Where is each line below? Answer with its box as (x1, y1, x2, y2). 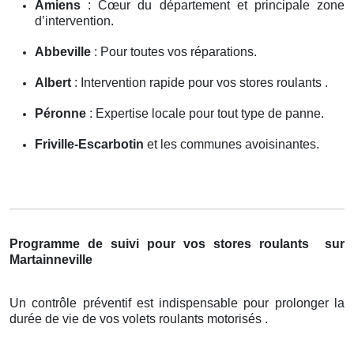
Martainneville (9, 252, 92, 266)
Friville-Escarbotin (35, 137, 144, 151)
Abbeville (35, 44, 91, 58)
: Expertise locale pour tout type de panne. (86, 106, 324, 120)
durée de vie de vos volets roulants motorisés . (9, 311, 268, 326)
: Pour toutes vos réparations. (91, 44, 257, 58)
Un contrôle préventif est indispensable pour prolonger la (9, 296, 345, 310)
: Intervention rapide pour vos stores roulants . (71, 75, 328, 89)
